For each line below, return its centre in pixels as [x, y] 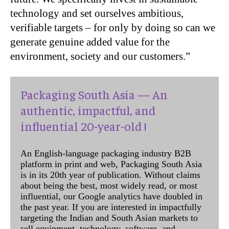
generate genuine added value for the [90, 42]
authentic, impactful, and [88, 110]
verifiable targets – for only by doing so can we [113, 27]
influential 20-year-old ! [83, 125]
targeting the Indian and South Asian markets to [109, 217]
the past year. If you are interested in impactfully [111, 207]
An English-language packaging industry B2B [106, 153]
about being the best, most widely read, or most [109, 185]
